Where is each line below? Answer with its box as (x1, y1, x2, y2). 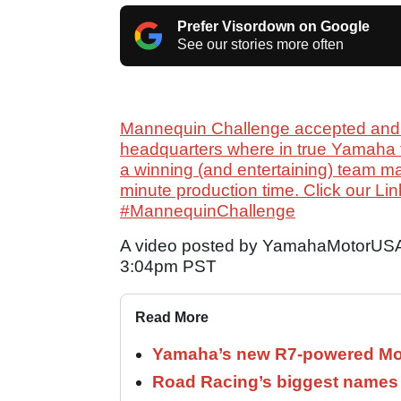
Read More (135, 309, 209, 325)
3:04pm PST (120, 256, 217, 276)
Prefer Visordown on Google (177, 18, 370, 34)
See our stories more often (177, 36, 344, 52)
